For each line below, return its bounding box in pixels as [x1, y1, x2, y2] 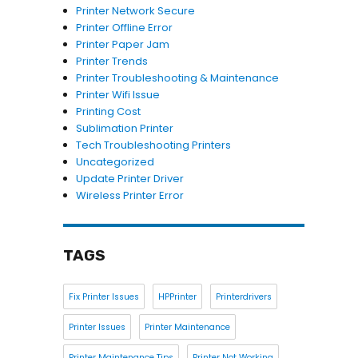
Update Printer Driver [75, 171, 184, 186]
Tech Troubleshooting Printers [75, 137, 231, 153]
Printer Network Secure [75, 3, 195, 18]
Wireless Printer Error [75, 188, 184, 203]
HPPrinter [157, 291, 197, 303]
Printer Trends [75, 54, 148, 69]
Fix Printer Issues [68, 291, 139, 303]
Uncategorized [75, 154, 154, 169]
